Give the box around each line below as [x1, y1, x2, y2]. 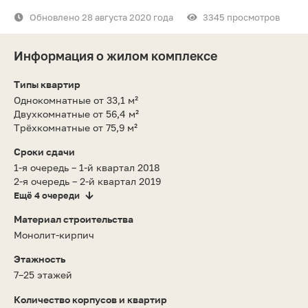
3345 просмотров [203, 11, 280, 23]
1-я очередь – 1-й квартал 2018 [14, 161, 160, 173]
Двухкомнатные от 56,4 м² [14, 107, 139, 120]
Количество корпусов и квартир [14, 293, 167, 305]
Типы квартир [14, 78, 80, 90]
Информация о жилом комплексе [14, 47, 217, 63]
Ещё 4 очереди [14, 189, 80, 201]
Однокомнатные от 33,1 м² [14, 93, 138, 106]
